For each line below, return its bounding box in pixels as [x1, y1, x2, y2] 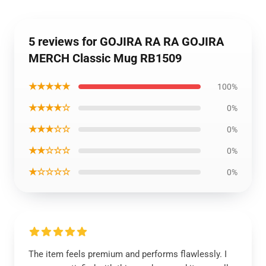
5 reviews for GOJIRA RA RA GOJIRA [28, 34, 224, 49]
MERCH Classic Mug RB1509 [28, 51, 182, 65]
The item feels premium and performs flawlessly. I [28, 249, 227, 259]
